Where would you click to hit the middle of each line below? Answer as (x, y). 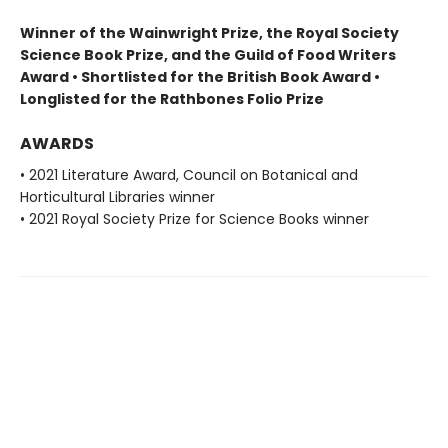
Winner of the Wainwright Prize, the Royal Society (209, 33)
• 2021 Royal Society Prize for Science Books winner (194, 219)
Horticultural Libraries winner (117, 197)
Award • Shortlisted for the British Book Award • (200, 77)
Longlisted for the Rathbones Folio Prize (172, 99)
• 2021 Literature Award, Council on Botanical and (189, 175)
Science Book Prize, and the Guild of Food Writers (208, 55)
